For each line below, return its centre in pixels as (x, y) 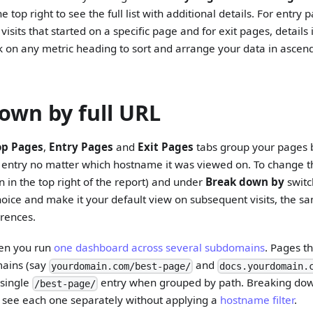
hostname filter (257, 299)
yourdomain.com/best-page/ (121, 266)
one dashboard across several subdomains (160, 247)
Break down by (245, 181)
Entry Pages (81, 146)
